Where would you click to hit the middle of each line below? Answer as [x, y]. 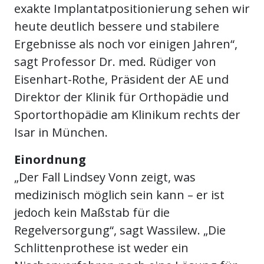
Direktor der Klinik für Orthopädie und [121, 97]
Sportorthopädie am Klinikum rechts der [127, 115]
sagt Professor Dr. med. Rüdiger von [115, 62]
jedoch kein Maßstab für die [92, 213]
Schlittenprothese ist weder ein [101, 248]
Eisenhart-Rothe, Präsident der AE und [121, 80]
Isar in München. [61, 133]
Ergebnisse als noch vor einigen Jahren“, [126, 44]
